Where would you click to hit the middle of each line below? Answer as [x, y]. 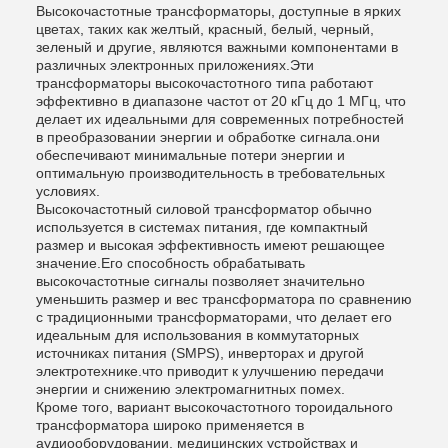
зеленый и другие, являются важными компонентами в [217, 47]
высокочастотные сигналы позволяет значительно [200, 281]
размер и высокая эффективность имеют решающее [210, 245]
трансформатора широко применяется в [170, 425]
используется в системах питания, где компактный [202, 227]
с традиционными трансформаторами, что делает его [214, 317]
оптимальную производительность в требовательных [210, 173]
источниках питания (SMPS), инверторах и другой [200, 353]
